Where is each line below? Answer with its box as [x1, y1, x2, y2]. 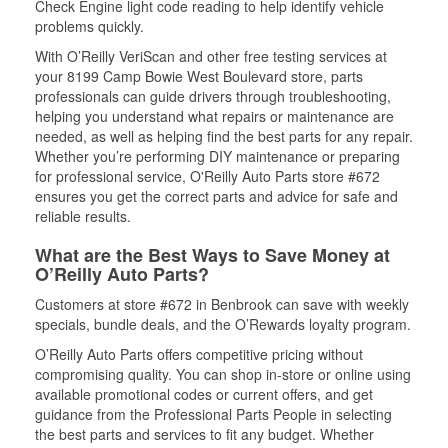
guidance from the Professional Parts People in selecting [35, 404, 392, 424]
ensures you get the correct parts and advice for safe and [35, 186, 398, 206]
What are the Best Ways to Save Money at [35, 242, 390, 268]
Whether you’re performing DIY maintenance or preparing [35, 146, 400, 166]
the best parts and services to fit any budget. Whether [35, 424, 374, 444]
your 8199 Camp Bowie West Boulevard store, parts [35, 66, 363, 86]
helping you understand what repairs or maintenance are [35, 106, 394, 126]
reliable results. [35, 206, 131, 226]
